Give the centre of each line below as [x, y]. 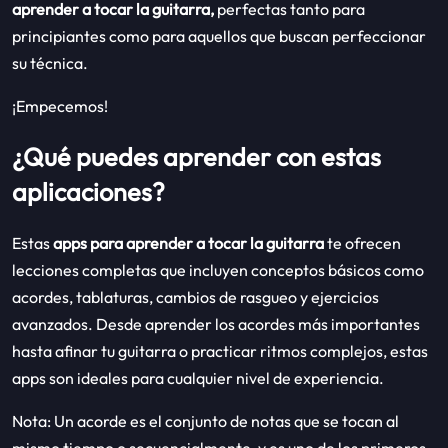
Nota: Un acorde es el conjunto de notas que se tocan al [205, 420]
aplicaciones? [88, 191]
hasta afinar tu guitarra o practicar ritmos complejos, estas [220, 350]
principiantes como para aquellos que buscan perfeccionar [219, 35]
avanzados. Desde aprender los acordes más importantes [216, 323]
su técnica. [50, 62]
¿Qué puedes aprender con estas [196, 156]
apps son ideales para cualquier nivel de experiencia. [198, 377]
